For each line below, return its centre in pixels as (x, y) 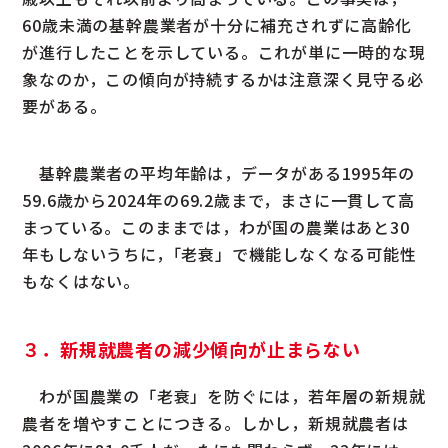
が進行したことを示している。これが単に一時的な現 (224, 51)
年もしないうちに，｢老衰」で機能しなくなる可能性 (219, 253)
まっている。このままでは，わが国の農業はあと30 (216, 226)
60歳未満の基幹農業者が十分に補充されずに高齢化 (217, 24)
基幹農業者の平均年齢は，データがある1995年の (218, 172)
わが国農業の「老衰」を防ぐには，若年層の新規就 (224, 395)
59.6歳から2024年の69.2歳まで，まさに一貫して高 (218, 199)
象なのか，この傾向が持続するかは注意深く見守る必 (223, 78)
